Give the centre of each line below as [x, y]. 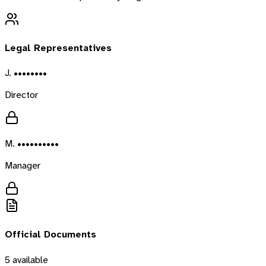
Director [21, 95]
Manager [23, 166]
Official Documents [50, 235]
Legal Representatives [58, 47]
